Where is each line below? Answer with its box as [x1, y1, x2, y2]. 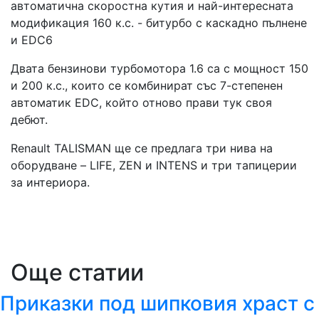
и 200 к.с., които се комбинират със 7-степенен [11, 78, 283, 93]
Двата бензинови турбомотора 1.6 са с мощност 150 [11, 61, 308, 75]
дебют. [11, 113, 48, 127]
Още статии [11, 258, 144, 286]
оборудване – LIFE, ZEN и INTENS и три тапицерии [11, 158, 297, 172]
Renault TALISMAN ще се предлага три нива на [11, 141, 273, 155]
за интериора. [11, 175, 90, 189]
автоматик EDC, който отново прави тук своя [11, 95, 272, 110]
